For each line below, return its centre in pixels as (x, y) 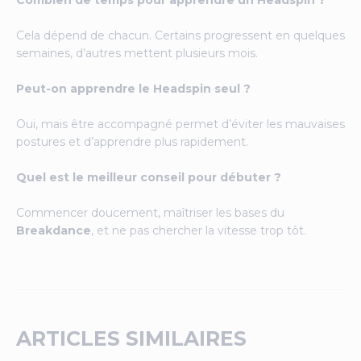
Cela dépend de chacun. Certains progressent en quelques (180, 35)
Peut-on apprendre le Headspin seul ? (133, 88)
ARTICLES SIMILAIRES (131, 338)
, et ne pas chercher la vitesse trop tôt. (199, 230)
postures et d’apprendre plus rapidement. (132, 141)
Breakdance (54, 230)
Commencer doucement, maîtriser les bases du (150, 212)
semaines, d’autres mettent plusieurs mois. (137, 53)
